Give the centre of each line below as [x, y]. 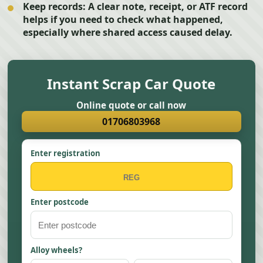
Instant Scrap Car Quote [131, 84]
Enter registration [66, 153]
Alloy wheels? [57, 250]
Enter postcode [60, 202]
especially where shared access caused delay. [128, 32]
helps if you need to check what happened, [123, 19]
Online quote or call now [131, 105]
